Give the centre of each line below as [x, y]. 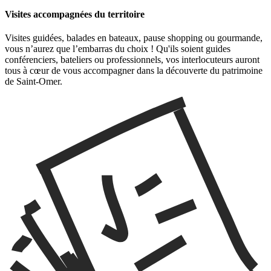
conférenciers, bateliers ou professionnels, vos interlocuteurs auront [132, 60]
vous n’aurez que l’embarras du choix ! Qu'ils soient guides [118, 49]
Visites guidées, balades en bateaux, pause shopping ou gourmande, [134, 38]
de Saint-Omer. [34, 82]
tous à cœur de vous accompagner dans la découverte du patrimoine [134, 71]
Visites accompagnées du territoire [75, 15]
